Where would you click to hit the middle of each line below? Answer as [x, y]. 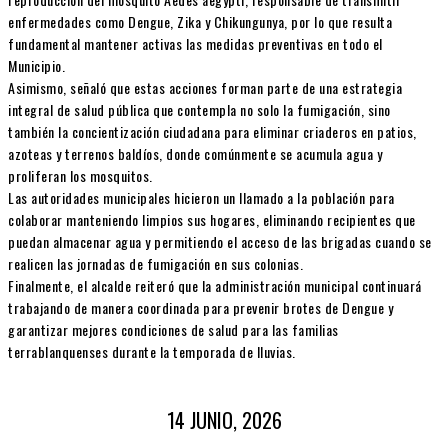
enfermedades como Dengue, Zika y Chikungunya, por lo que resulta [200, 21]
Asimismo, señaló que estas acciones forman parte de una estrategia [205, 87]
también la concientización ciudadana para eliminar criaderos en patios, [212, 131]
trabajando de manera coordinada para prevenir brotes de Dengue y [200, 307]
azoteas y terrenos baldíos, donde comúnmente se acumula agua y [195, 153]
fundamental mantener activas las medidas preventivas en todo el [195, 43]
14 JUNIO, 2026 [224, 420]
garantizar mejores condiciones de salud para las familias [173, 329]
